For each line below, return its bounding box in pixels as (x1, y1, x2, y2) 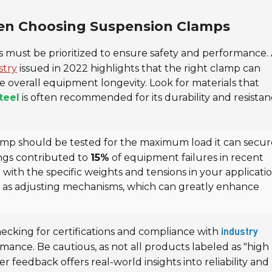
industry (221, 227, 258, 237)
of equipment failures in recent (109, 151, 263, 163)
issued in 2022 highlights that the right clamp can (17, 62, 260, 74)
